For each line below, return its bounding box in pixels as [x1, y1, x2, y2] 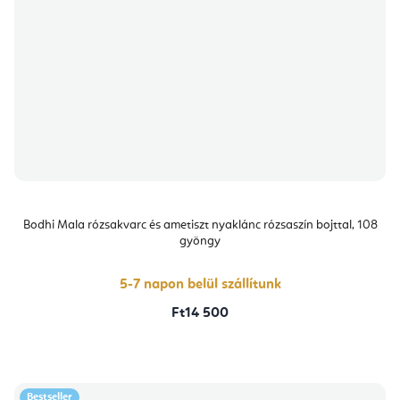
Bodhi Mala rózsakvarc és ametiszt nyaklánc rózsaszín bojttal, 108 [22, 218, 378, 231]
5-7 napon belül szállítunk [119, 277, 281, 292]
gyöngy [179, 234, 221, 247]
